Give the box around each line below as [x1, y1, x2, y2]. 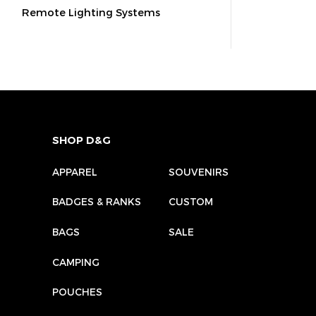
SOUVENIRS [169, 165, 229, 178]
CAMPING [52, 255, 100, 268]
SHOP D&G [52, 133, 111, 147]
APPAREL [52, 165, 98, 178]
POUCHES [52, 286, 103, 298]
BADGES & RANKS [52, 195, 142, 208]
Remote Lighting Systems [22, 5, 161, 18]
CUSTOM [169, 195, 214, 208]
